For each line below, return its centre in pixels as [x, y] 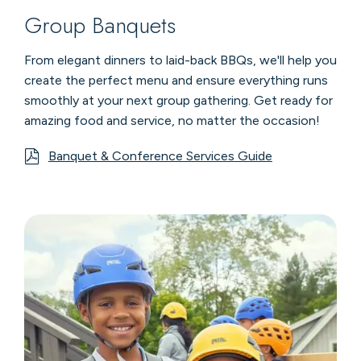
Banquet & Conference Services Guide [160, 156]
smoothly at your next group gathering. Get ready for [178, 101]
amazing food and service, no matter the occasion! [172, 121]
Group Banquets [100, 26]
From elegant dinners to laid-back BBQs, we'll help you [180, 60]
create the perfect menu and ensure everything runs [176, 81]
